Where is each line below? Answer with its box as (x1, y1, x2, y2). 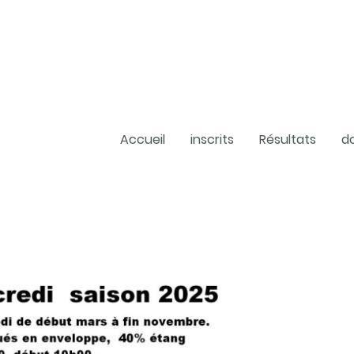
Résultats (258, 130, 316, 149)
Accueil (119, 130, 165, 149)
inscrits (190, 130, 234, 149)
